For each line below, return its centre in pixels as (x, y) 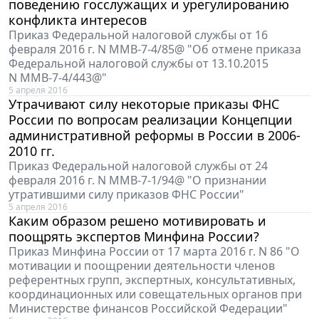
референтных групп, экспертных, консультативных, (152, 279)
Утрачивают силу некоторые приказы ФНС (144, 104)
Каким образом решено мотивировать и (137, 220)
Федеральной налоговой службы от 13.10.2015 (138, 63)
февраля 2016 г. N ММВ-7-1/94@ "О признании (137, 180)
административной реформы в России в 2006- (155, 135)
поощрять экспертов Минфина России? (134, 236)
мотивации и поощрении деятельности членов (142, 265)
